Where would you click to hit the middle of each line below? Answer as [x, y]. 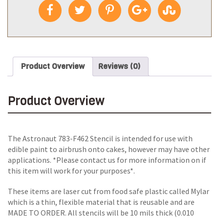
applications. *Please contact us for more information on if [107, 160]
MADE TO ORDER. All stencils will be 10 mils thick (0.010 [101, 213]
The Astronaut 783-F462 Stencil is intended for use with [100, 139]
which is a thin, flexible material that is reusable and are [101, 202]
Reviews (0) [119, 66]
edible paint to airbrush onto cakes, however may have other [109, 149]
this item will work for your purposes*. [72, 171]
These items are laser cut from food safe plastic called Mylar [109, 191]
